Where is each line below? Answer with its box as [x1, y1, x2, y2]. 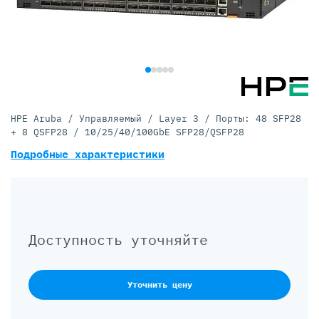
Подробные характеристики [11, 147, 164, 161]
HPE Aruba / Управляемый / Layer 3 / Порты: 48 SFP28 [11, 113, 301, 125]
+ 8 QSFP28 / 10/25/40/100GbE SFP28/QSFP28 [11, 126, 244, 138]
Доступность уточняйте [28, 230, 208, 249]
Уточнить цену [127, 279, 192, 290]
